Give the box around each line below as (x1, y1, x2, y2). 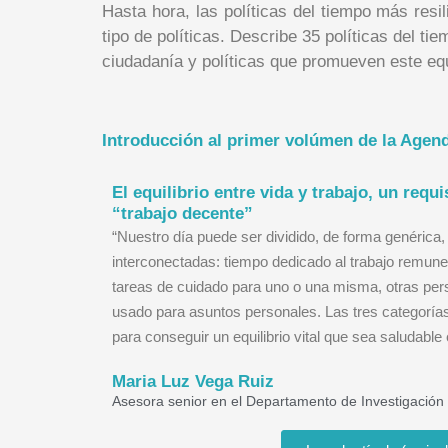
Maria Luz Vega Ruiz (112, 372, 274, 392)
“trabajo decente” (112, 204, 253, 224)
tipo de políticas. (102, 27, 230, 47)
